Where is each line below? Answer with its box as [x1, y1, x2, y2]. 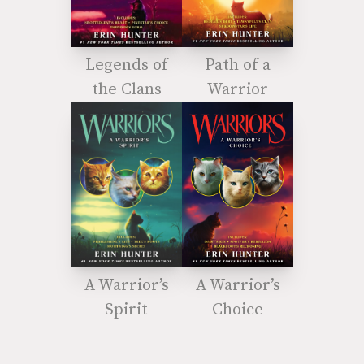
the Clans [91, 80, 162, 101]
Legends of [84, 55, 168, 76]
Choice [212, 300, 263, 321]
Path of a [205, 55, 271, 76]
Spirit [105, 300, 148, 321]
